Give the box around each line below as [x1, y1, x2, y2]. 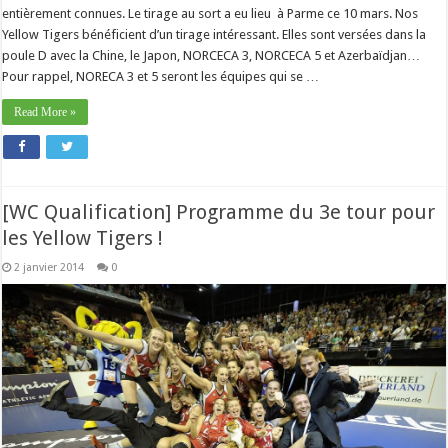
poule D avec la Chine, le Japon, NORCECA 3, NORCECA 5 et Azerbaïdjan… [2, 48, 421, 64]
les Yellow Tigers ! [2, 226, 164, 250]
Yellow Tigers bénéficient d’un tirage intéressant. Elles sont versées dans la [2, 27, 427, 43]
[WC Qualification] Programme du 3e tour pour [2, 200, 436, 224]
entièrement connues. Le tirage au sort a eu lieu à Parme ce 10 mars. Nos [2, 6, 419, 22]
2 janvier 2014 [14, 261, 85, 274]
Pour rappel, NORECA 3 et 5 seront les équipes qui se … [2, 69, 320, 85]
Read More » [14, 105, 77, 120]
